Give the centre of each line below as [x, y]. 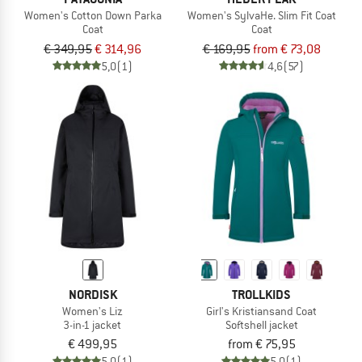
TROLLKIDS [261, 294]
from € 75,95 [261, 345]
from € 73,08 [286, 49]
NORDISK [93, 294]
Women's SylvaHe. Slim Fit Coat [261, 15]
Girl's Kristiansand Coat [261, 311]
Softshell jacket [261, 324]
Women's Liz [93, 311]
